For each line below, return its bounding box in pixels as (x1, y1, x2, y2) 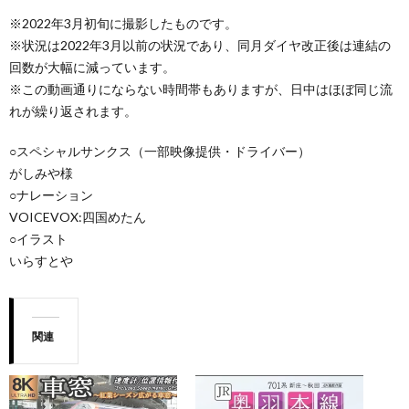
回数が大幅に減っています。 (9, 58, 175, 75)
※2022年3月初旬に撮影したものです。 (9, 15, 237, 31)
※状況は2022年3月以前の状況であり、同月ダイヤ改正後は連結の (9, 37, 391, 53)
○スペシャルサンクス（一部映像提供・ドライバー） (9, 142, 310, 159)
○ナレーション (9, 186, 93, 203)
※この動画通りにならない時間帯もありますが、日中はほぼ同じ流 (9, 80, 393, 97)
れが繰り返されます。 (9, 102, 137, 119)
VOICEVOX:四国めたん (9, 208, 146, 225)
